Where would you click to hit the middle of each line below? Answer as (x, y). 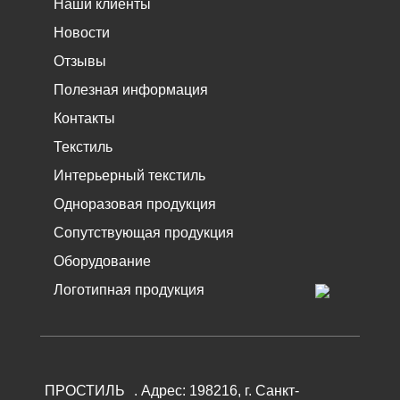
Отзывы (79, 61)
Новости (81, 33)
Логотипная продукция (129, 290)
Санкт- (277, 391)
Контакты (84, 118)
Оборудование (102, 261)
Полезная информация (130, 90)
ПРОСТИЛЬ (84, 391)
